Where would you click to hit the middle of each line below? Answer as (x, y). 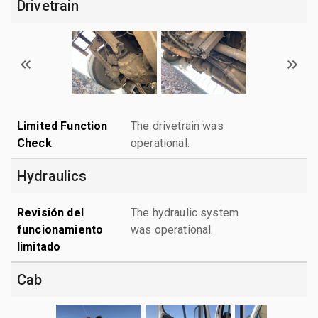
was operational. (172, 229)
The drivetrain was (177, 126)
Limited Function (62, 126)
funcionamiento (60, 229)
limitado (39, 246)
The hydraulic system (185, 212)
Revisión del (50, 212)
